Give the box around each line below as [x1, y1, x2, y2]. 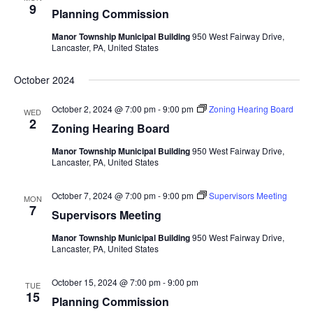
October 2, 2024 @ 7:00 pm [51, 103, 156, 115]
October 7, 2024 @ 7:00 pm [51, 189, 156, 202]
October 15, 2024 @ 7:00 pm [51, 276, 161, 289]
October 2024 [13, 73, 75, 87]
